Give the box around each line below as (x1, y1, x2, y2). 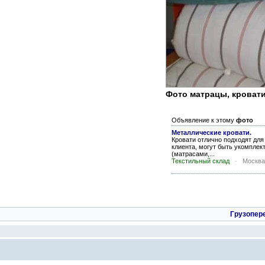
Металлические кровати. (172, 129, 251, 136)
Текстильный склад (172, 157, 230, 164)
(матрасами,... (172, 150, 215, 157)
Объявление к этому (172, 117, 236, 124)
